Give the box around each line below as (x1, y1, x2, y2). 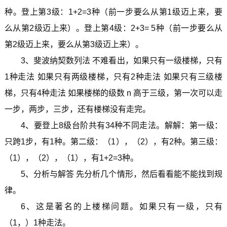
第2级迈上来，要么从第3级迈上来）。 (4, 40, 143, 49)
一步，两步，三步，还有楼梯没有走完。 (4, 104, 150, 113)
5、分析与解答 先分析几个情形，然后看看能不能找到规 (20, 169, 223, 178)
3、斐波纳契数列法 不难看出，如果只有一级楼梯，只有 (20, 56, 223, 65)
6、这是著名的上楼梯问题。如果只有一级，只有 (20, 202, 223, 211)
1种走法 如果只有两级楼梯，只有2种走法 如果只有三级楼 (4, 72, 223, 81)
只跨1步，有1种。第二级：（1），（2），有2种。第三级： (4, 137, 223, 146)
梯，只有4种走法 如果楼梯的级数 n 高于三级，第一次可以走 (4, 88, 223, 97)
